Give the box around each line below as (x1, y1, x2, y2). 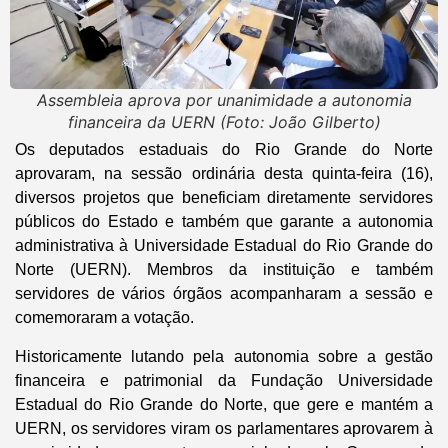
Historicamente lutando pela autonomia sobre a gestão (15, 347, 433, 365)
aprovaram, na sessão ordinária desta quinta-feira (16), (15, 165, 433, 183)
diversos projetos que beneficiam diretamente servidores (15, 189, 433, 207)
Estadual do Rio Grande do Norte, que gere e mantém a (15, 395, 433, 413)
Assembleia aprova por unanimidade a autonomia (36, 90, 412, 111)
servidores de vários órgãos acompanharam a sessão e (15, 285, 433, 303)
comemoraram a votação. (15, 309, 194, 327)
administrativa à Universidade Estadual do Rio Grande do (15, 237, 433, 255)
